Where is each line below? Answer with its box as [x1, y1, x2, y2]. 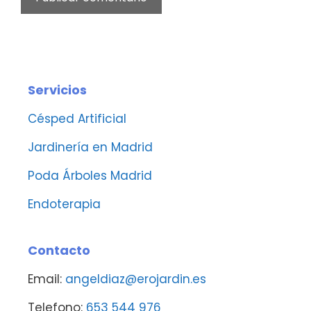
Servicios [28, 81, 87, 99]
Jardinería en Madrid [28, 139, 153, 155]
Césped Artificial [28, 110, 126, 127]
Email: [28, 271, 65, 287]
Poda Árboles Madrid [28, 167, 152, 184]
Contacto [28, 242, 90, 259]
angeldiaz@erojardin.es [65, 271, 206, 287]
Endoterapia [28, 196, 101, 212]
